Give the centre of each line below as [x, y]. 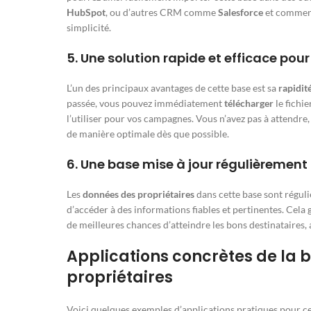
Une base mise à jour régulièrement [194, 165]
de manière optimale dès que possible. [148, 134]
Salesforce [241, 12]
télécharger [249, 103]
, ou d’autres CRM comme [162, 12]
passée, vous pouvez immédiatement [145, 103]
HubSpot [86, 12]
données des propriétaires [138, 194]
